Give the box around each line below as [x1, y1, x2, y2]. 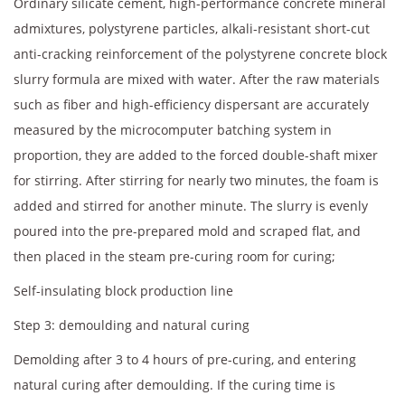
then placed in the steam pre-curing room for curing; [14, 248, 335, 266]
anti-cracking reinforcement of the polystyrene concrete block [14, 45, 387, 63]
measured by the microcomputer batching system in [14, 121, 332, 139]
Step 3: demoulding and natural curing [14, 316, 250, 334]
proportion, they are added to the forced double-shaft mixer [14, 146, 378, 165]
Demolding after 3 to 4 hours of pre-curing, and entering [14, 351, 356, 369]
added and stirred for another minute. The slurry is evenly [14, 197, 368, 215]
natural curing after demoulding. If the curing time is [14, 376, 335, 394]
